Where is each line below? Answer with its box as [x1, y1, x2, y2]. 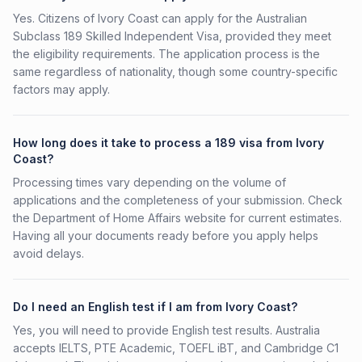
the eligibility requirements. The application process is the [13, 47, 320, 61]
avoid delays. [13, 246, 84, 260]
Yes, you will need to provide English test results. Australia [13, 323, 320, 337]
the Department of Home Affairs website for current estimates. [13, 211, 342, 225]
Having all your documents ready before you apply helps [13, 229, 318, 242]
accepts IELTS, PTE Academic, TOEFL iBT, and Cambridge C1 [13, 341, 339, 355]
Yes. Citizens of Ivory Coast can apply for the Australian [13, 11, 307, 25]
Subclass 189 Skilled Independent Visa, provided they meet [13, 29, 331, 43]
